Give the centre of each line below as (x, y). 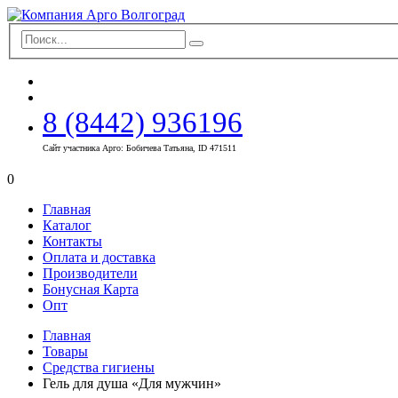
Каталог (67, 225)
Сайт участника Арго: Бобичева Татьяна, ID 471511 (139, 147)
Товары (65, 351)
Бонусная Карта (91, 289)
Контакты (72, 241)
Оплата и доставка (99, 257)
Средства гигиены (99, 367)
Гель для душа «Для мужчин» (132, 383)
